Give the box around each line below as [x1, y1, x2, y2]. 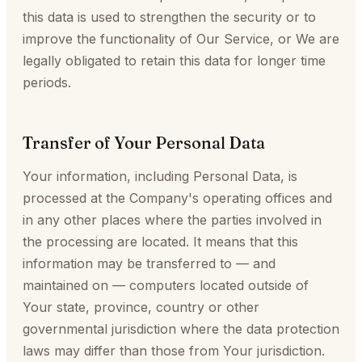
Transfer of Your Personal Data [23, 133, 265, 153]
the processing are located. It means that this [23, 234, 298, 250]
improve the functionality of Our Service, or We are [23, 31, 339, 47]
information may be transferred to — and [23, 255, 276, 271]
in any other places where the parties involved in [23, 212, 322, 228]
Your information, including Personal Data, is [23, 168, 297, 184]
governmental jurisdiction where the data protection [23, 321, 339, 337]
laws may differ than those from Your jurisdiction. [23, 343, 325, 359]
